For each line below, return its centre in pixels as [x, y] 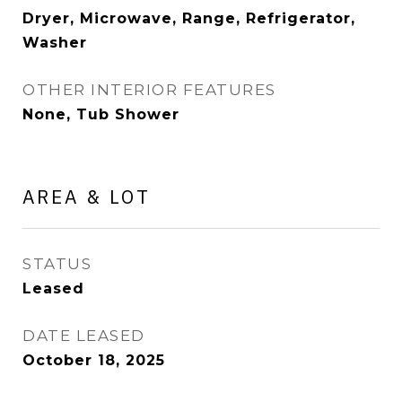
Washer [55, 43]
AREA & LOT [87, 197]
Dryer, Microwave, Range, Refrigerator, [189, 18]
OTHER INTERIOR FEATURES [149, 90]
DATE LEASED [84, 336]
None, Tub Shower [101, 114]
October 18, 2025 [94, 360]
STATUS [57, 264]
